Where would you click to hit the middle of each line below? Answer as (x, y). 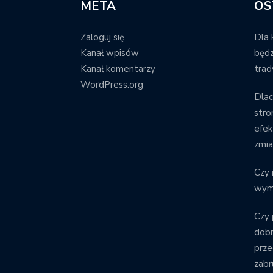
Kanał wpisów (110, 53)
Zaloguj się (102, 37)
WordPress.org (112, 84)
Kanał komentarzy (118, 69)
